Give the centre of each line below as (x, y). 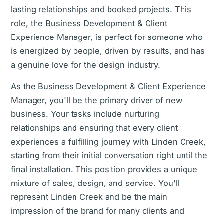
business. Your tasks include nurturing (85, 114)
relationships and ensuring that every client (94, 128)
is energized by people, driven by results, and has (108, 51)
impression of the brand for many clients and (97, 211)
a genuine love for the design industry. (86, 65)
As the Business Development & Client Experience (108, 86)
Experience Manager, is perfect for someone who (107, 37)
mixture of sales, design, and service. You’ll (95, 183)
